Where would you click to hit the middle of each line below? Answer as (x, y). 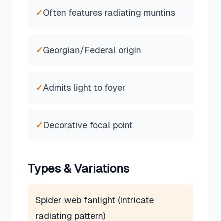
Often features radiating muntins (109, 13)
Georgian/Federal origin (92, 50)
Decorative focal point (88, 125)
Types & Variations (78, 168)
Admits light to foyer (84, 88)
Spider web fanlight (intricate (95, 200)
